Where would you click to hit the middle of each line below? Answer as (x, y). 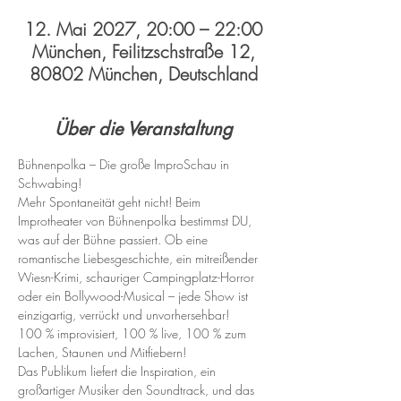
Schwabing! (50, 183)
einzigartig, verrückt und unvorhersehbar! (124, 315)
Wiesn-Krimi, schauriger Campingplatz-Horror (138, 277)
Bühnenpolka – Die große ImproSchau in (125, 164)
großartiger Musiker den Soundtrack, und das (138, 390)
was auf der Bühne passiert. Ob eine (115, 239)
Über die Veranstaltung (143, 129)
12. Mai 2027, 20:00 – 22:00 (143, 29)
